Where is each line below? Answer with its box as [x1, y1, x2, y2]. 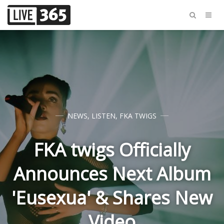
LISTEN [91, 111, 115, 120]
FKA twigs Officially [33, 137, 190, 162]
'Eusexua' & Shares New [11, 185, 212, 210]
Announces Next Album [13, 161, 211, 186]
